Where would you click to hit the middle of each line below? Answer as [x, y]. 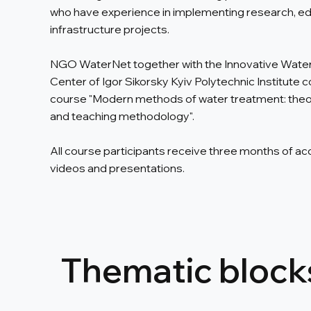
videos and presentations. [117, 168]
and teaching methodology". [122, 116]
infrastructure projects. [110, 30]
